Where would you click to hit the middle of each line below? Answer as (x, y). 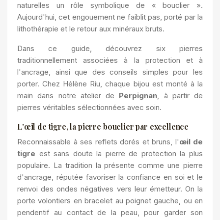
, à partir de (180, 96)
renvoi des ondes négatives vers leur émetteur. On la (110, 189)
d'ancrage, (37, 177)
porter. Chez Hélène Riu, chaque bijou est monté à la (110, 84)
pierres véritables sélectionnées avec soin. (89, 107)
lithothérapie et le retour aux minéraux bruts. (91, 29)
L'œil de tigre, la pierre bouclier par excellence (103, 126)
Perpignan (138, 96)
